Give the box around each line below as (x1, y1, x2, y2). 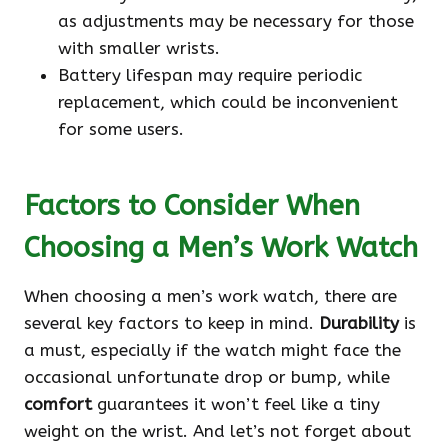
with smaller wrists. (58, 38, 220, 59)
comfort (24, 394, 92, 415)
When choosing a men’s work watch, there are (24, 286, 397, 307)
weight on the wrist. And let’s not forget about (24, 421, 411, 442)
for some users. (58, 119, 184, 140)
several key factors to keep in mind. (24, 313, 319, 334)
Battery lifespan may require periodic (58, 65, 362, 86)
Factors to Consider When (24, 189, 360, 223)
